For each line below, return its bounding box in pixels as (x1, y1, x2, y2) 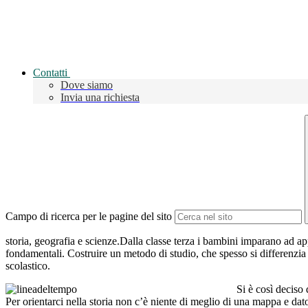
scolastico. (5, 260, 50, 272)
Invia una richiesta (60, 91, 140, 104)
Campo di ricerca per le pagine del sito (5, 210, 172, 223)
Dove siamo (60, 79, 113, 91)
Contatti (33, 67, 67, 79)
